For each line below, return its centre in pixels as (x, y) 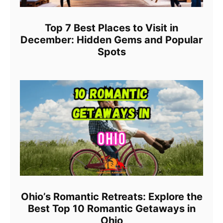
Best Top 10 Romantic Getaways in (111, 209)
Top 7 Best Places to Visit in (111, 28)
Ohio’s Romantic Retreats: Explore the (111, 197)
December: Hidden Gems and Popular (111, 40)
